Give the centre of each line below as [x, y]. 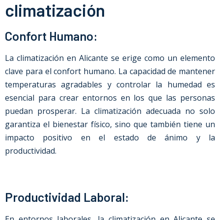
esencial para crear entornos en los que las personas [110, 98]
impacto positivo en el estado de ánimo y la [110, 137]
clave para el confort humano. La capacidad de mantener [110, 71]
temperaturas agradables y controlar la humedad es [110, 84]
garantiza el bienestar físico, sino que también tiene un [110, 124]
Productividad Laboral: [67, 197]
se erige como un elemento [162, 58]
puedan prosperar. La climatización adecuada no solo [110, 111]
